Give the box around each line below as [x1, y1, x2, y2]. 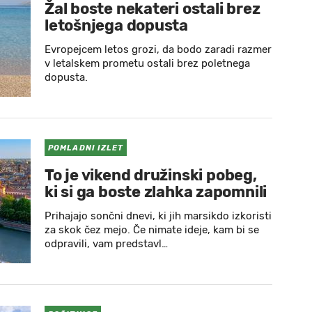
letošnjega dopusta [45, 16, 189, 35]
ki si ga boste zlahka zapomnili [45, 182, 267, 201]
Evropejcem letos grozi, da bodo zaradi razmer [45, 43, 272, 56]
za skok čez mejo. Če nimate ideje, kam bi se [45, 224, 259, 236]
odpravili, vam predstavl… [45, 237, 168, 250]
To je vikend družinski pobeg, [45, 166, 257, 185]
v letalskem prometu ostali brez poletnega [45, 57, 250, 70]
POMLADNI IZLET [48, 143, 124, 153]
